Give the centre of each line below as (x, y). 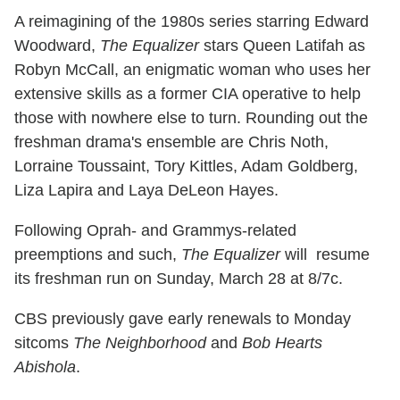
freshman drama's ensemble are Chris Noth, (171, 142)
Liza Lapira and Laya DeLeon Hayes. (146, 191)
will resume (325, 255)
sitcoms (44, 343)
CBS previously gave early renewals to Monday (183, 319)
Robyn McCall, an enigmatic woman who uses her (192, 70)
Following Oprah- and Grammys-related (155, 231)
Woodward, (57, 46)
